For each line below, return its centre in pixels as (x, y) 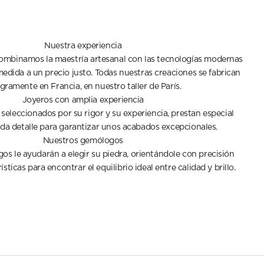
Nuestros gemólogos (83, 141)
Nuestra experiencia (83, 46)
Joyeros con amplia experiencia (83, 100)
